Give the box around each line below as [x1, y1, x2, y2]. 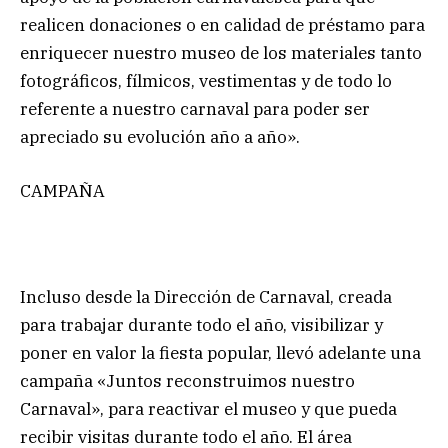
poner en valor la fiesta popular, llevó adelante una [20, 342, 421, 365]
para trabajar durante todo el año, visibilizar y [20, 314, 383, 337]
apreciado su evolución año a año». [20, 125, 300, 148]
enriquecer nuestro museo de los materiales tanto [20, 41, 422, 64]
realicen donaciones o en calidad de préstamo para [20, 13, 425, 36]
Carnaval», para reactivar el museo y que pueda [20, 398, 397, 421]
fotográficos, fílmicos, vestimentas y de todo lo [20, 69, 392, 92]
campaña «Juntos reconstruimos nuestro [20, 370, 355, 393]
